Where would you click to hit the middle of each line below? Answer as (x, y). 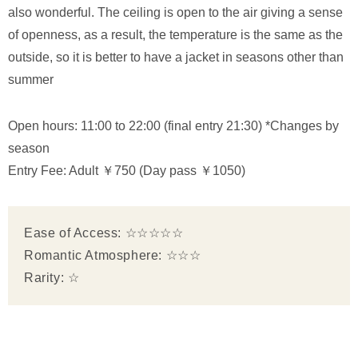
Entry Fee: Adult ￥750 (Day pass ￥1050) (127, 170)
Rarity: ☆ (52, 277)
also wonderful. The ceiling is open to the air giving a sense (175, 12)
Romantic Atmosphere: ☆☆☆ (113, 255)
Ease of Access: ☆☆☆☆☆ (104, 233)
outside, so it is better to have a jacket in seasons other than (176, 57)
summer (31, 79)
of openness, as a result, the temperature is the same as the (175, 34)
